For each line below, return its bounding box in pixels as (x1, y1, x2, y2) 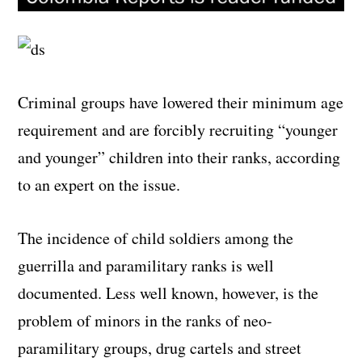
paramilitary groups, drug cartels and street (18, 336, 302, 359)
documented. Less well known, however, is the (18, 281, 319, 304)
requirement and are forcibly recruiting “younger (18, 118, 339, 141)
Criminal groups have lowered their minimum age (18, 90, 344, 113)
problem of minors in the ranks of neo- (18, 309, 273, 331)
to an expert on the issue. (18, 173, 181, 196)
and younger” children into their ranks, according (18, 145, 341, 168)
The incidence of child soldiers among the (18, 226, 294, 249)
